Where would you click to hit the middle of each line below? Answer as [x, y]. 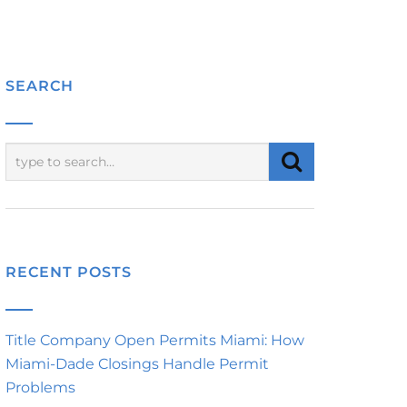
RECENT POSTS [69, 272]
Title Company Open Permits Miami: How [155, 340]
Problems [40, 387]
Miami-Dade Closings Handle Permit [137, 364]
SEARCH [40, 86]
